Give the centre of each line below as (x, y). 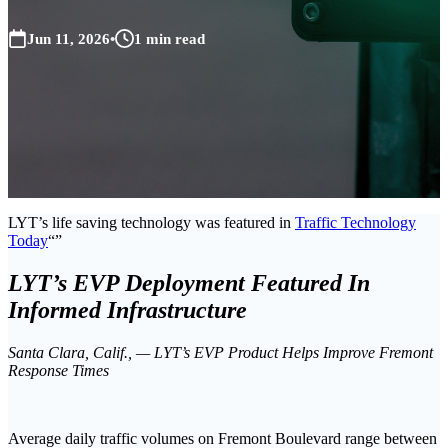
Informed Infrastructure (127, 310)
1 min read (169, 38)
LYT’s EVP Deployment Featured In (189, 283)
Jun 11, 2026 (68, 38)
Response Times (58, 371)
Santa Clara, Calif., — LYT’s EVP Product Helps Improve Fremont (220, 353)
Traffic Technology (355, 223)
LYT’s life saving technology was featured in (151, 223)
